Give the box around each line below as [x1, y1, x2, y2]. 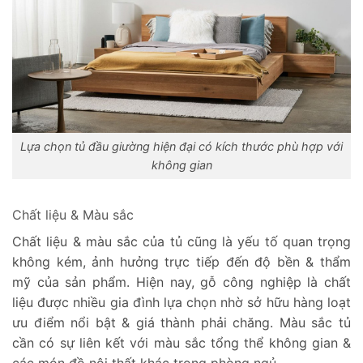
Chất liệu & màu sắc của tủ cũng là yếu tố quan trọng [12, 233, 351, 250]
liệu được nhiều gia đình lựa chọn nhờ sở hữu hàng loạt [12, 294, 351, 311]
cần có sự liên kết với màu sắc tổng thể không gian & [12, 335, 351, 352]
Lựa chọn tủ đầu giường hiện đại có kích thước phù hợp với [20, 139, 343, 154]
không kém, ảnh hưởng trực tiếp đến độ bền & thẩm [12, 254, 351, 271]
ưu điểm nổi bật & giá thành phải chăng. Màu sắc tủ [12, 314, 351, 331]
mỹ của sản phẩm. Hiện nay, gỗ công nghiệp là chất [12, 274, 351, 291]
